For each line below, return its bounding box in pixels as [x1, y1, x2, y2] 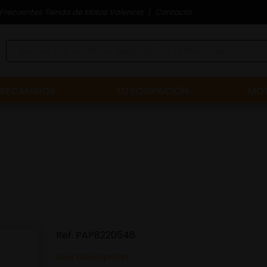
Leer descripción [56, 250, 128, 263]
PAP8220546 [76, 228, 135, 242]
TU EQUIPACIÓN [115, 84, 188, 98]
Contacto [155, 6, 191, 18]
